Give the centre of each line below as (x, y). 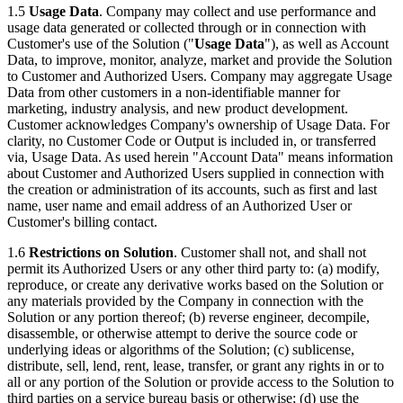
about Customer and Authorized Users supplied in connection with (196, 173)
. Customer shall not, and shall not (270, 252)
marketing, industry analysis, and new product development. (178, 108)
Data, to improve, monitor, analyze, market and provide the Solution (200, 59)
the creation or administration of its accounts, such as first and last (192, 189)
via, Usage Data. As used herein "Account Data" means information (200, 157)
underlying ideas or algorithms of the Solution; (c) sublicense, (181, 349)
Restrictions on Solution (101, 252)
